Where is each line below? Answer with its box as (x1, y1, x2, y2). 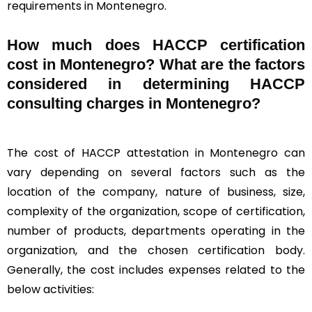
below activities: (7, 281, 94, 298)
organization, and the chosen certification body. (7, 242, 305, 259)
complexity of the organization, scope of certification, (7, 203, 305, 220)
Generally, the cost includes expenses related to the (7, 262, 305, 279)
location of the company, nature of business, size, (7, 184, 305, 201)
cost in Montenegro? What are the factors (7, 56, 305, 74)
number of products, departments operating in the (7, 223, 305, 240)
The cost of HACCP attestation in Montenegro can (7, 145, 305, 162)
